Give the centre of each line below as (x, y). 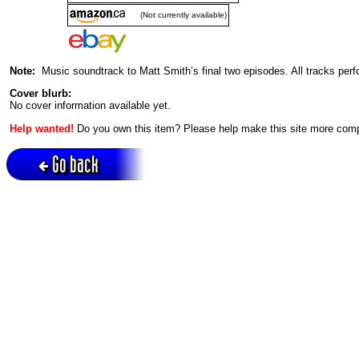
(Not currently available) (184, 14)
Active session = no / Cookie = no (69, 196)
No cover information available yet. (90, 106)
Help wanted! (42, 128)
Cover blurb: (40, 94)
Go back (75, 163)
